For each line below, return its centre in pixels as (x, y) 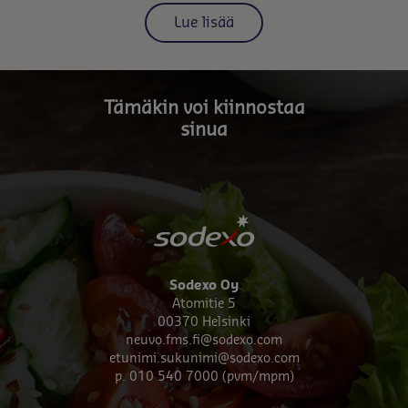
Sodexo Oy (204, 286)
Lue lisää (204, 22)
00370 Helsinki (204, 322)
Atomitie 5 (204, 304)
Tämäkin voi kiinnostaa (204, 108)
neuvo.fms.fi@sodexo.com (204, 340)
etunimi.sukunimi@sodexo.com (204, 358)
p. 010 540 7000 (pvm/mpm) (204, 377)
